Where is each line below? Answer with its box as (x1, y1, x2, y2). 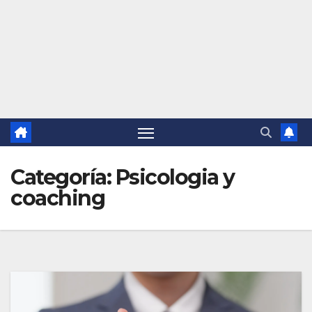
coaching (10, 185, 104, 212)
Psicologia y (115, 164, 235, 191)
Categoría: (10, 164, 116, 191)
